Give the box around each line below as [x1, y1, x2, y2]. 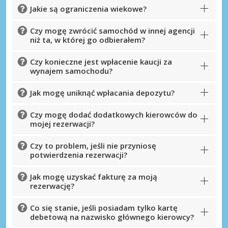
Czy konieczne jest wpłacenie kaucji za [30, 56, 172, 67]
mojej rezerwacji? [30, 119, 95, 129]
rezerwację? [30, 181, 74, 191]
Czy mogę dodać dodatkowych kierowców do [30, 109, 197, 120]
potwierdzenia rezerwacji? [30, 150, 127, 160]
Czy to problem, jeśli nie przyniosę [30, 140, 156, 151]
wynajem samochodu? [30, 66, 112, 76]
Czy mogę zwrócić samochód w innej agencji [30, 25, 195, 36]
